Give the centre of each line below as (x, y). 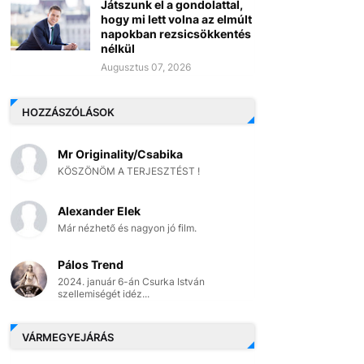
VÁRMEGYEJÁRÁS (67, 337)
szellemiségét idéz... (103, 294)
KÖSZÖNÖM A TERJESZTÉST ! (128, 171)
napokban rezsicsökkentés (175, 34)
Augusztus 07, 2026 (145, 67)
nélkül (117, 49)
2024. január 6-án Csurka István (131, 282)
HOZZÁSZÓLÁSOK (68, 112)
